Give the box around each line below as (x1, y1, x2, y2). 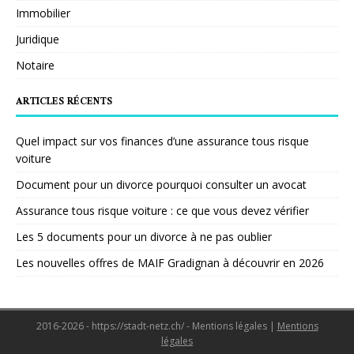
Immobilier (16, 5, 70, 21)
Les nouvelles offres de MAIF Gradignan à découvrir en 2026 (16, 254, 324, 270)
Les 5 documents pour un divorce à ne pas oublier (16, 228, 272, 244)
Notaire (16, 57, 55, 73)
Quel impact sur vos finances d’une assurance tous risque (16, 133, 309, 149)
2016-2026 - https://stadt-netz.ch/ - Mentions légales (36, 318, 269, 333)
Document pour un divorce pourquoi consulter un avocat (16, 176, 307, 192)
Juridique (16, 31, 59, 47)
